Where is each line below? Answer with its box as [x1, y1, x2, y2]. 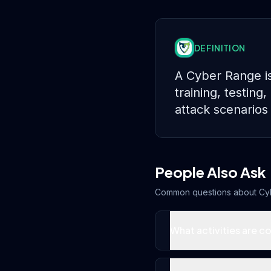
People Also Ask [155, 163, 266, 181]
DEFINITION [194, 42, 246, 53]
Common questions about [155, 187, 259, 197]
